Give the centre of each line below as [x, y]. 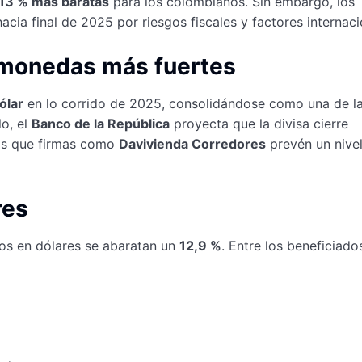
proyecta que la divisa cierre [259, 123]
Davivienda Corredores [192, 143]
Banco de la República [101, 123]
